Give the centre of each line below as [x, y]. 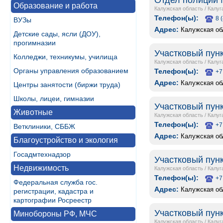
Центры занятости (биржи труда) [67, 85]
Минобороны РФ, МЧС [55, 214]
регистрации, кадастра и [54, 191]
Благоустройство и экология [66, 140]
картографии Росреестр [53, 200]
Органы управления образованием [71, 71]
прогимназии [35, 43]
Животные [33, 112]
